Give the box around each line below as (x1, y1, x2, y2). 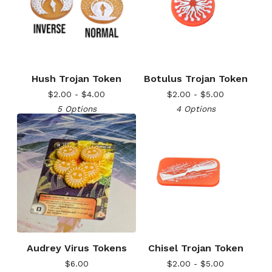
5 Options (56, 104, 97, 114)
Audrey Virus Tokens (26, 242, 127, 254)
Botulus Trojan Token (143, 73, 248, 84)
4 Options (175, 104, 216, 114)
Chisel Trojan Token (148, 242, 243, 254)
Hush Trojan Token (32, 73, 121, 84)
